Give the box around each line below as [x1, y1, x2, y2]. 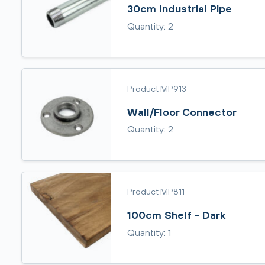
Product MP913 [127, 83, 186, 93]
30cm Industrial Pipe [127, 2, 232, 15]
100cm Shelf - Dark [127, 209, 225, 221]
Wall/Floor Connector [127, 105, 237, 118]
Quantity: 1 [127, 227, 171, 238]
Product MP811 [127, 186, 185, 196]
